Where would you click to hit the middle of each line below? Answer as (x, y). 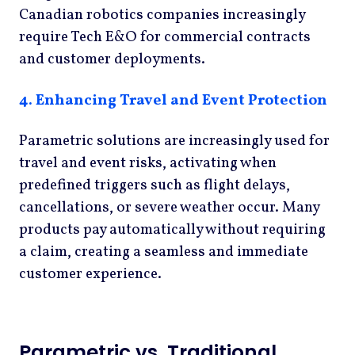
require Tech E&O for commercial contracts (165, 37)
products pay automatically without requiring (172, 230)
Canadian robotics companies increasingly (162, 15)
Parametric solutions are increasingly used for (174, 141)
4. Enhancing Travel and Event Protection (173, 100)
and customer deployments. (112, 59)
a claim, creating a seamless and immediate (164, 252)
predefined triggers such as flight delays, (155, 186)
